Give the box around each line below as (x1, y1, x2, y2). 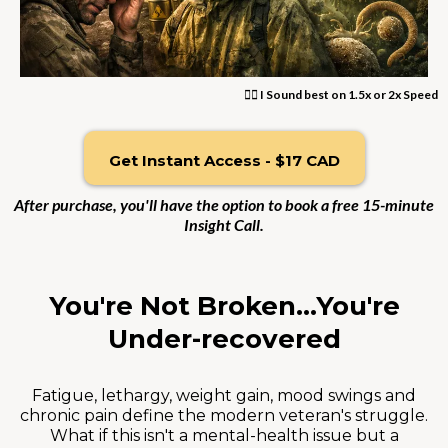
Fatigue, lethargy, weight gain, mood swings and (32, 385, 416, 405)
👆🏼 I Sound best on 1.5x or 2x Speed (244, 86, 438, 102)
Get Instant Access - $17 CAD (108, 150, 340, 170)
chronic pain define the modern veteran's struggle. (20, 405, 428, 425)
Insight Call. (184, 214, 264, 234)
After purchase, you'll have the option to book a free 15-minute (14, 194, 434, 214)
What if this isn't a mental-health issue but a (49, 425, 399, 445)
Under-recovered (107, 322, 341, 355)
